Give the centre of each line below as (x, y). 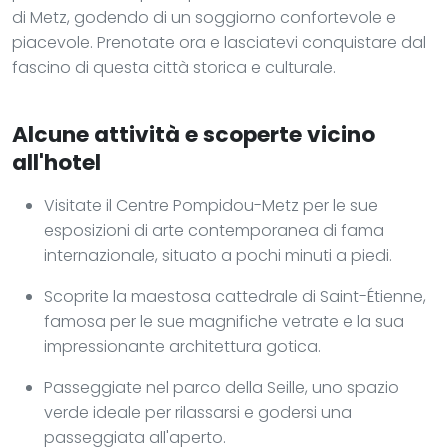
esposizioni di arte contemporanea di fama (214, 230)
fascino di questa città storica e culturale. (174, 67)
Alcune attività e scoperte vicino (193, 134)
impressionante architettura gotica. (182, 346)
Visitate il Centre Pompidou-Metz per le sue (211, 205)
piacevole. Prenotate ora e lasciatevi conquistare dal (219, 42)
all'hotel (56, 162)
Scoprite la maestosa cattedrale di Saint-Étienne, (235, 296)
